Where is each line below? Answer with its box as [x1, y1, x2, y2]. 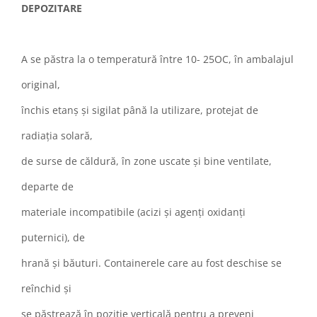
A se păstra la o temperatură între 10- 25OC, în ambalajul [21, 52, 294, 67]
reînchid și [21, 282, 71, 296]
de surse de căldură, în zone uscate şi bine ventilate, [21, 154, 272, 168]
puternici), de [21, 231, 85, 245]
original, [21, 78, 60, 92]
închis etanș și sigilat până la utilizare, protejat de [21, 103, 258, 117]
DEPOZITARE [21, 1, 82, 16]
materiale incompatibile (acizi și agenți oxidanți [21, 205, 246, 219]
